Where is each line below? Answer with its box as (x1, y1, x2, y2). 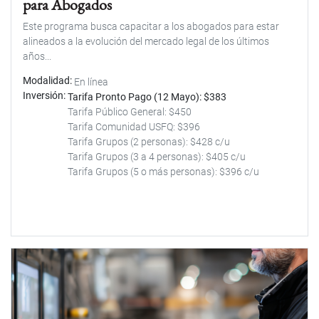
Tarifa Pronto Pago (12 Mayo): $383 (68, 90, 229, 103)
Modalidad (23, 74, 70, 87)
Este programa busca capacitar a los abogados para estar (23, 21, 279, 33)
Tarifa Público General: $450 (68, 105, 192, 118)
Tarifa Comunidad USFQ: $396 (68, 120, 200, 133)
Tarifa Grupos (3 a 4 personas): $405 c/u (68, 150, 248, 163)
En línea (74, 75, 108, 88)
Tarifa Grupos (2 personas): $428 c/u (68, 135, 232, 148)
